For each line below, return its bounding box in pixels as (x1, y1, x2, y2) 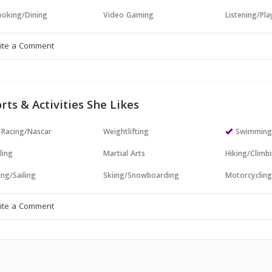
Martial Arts (103, 148, 146, 161)
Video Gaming (103, 10, 154, 22)
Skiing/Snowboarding (103, 170, 180, 183)
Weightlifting (103, 126, 149, 139)
